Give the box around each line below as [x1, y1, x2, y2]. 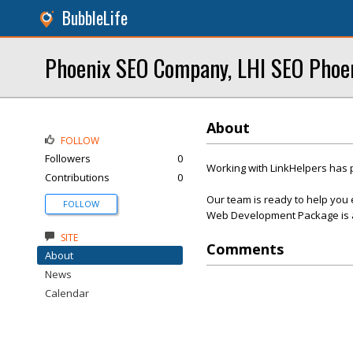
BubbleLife [62, 6, 128, 30]
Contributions [45, 170, 110, 184]
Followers [45, 151, 91, 165]
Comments [206, 240, 284, 258]
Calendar [45, 286, 89, 300]
